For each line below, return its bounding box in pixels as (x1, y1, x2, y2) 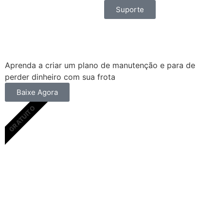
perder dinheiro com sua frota (4, 72, 115, 82)
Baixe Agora (16, 87, 58, 97)
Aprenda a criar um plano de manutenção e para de (4, 60, 195, 70)
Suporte (116, 5, 144, 14)
